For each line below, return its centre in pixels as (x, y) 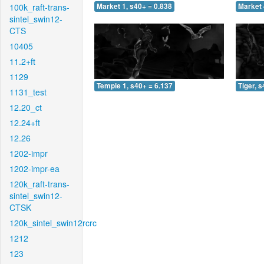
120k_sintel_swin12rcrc (53, 223)
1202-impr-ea (34, 169)
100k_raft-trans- (39, 7)
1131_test (28, 92)
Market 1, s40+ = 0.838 (134, 6)
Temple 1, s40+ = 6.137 (135, 85)
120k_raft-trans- (39, 184)
